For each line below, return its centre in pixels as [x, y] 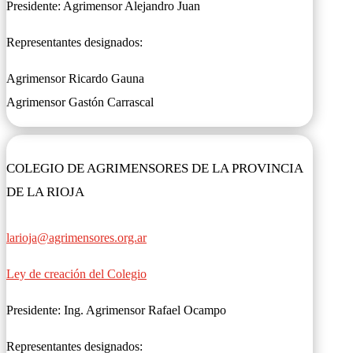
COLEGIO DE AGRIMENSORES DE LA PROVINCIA [154, 168]
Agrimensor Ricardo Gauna [75, 78]
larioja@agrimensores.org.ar [76, 238]
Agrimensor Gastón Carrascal [80, 102]
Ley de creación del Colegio [76, 274]
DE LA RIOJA [45, 191]
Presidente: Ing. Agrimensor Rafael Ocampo [118, 310]
